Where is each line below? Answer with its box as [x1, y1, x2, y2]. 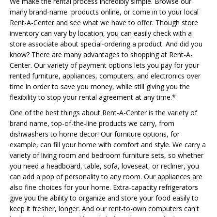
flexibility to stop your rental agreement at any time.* [10, 93, 176, 102]
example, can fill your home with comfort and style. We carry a [10, 140, 206, 149]
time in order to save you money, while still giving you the [10, 82, 190, 91]
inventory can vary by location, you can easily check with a [10, 29, 192, 38]
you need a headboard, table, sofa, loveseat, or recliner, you [10, 161, 199, 170]
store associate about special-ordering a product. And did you [10, 39, 202, 48]
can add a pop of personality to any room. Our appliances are [10, 172, 202, 181]
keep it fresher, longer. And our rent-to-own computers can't [10, 204, 199, 213]
